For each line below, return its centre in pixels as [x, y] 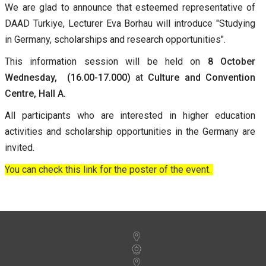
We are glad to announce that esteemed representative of [130, 7]
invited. [22, 148]
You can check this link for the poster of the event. [109, 170]
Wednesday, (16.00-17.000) [68, 77]
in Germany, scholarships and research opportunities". [118, 39]
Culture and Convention [202, 77]
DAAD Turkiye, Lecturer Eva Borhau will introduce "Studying [130, 23]
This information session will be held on [103, 61]
